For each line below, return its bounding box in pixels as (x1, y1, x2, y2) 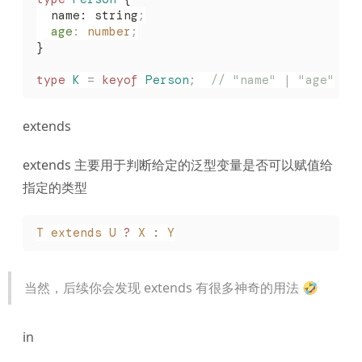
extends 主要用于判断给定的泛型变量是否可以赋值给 (23, 155, 333, 174)
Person (137, 71, 189, 88)
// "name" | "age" (196, 71, 335, 88)
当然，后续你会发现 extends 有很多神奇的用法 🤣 (24, 279, 319, 297)
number (79, 23, 131, 40)
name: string (36, 6, 138, 23)
